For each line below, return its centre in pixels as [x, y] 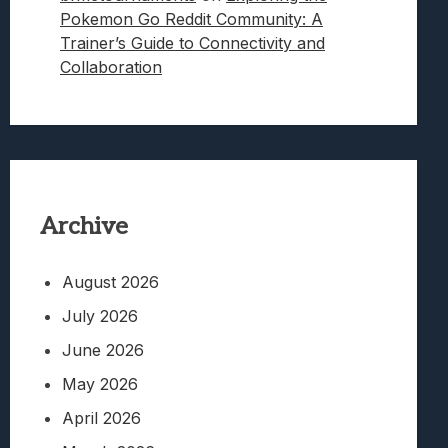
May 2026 [100, 384]
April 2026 [101, 418]
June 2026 [103, 350]
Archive [84, 227]
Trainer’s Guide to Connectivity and [192, 42]
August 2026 [110, 282]
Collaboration [111, 66]
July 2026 [100, 316]
